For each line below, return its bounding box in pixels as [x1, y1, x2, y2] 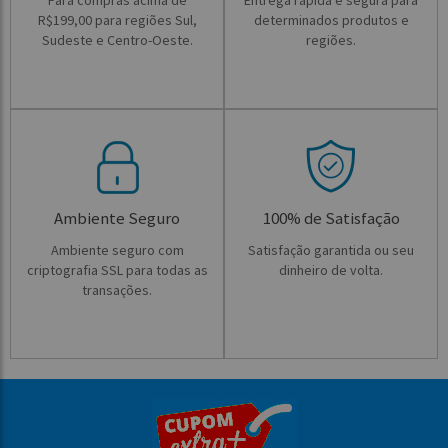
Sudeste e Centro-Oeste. [41, 31, 193, 49]
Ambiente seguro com [50, 241, 184, 259]
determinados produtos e [253, 11, 409, 29]
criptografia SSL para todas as [26, 261, 208, 279]
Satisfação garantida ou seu [248, 241, 414, 259]
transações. [82, 281, 152, 299]
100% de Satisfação [262, 207, 400, 229]
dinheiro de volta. [279, 261, 383, 279]
